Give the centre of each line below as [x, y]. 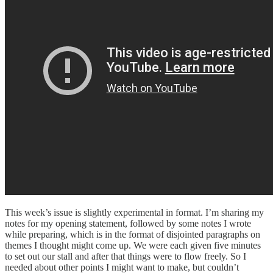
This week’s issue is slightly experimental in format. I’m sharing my [134, 212]
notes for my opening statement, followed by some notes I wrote [128, 223]
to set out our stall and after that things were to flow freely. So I [126, 256]
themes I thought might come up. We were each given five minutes [133, 245]
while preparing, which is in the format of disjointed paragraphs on [133, 234]
